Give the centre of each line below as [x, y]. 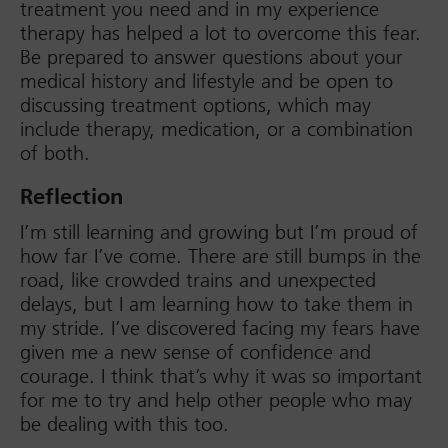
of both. [55, 153]
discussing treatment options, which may [195, 105]
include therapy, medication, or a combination [216, 129]
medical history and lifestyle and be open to [206, 81]
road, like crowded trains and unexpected [198, 280]
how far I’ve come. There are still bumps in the [220, 256]
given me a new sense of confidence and [195, 352]
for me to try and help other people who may [216, 400]
